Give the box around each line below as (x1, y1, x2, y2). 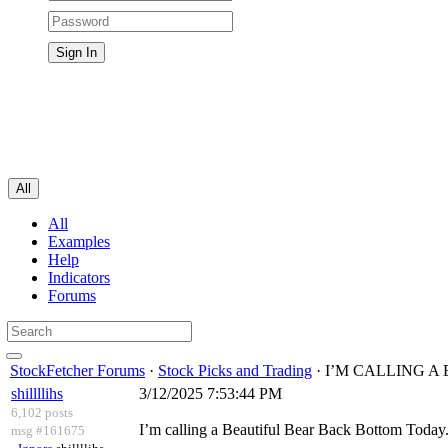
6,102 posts (11, 405, 73, 420)
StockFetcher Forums (10, 362, 145, 379)
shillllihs (11, 385, 63, 402)
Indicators (48, 269, 110, 286)
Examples (48, 233, 110, 250)
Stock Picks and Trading (158, 362, 312, 379)
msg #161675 (11, 423, 85, 438)
